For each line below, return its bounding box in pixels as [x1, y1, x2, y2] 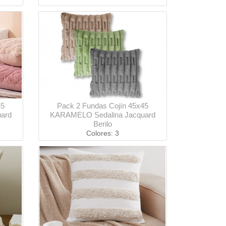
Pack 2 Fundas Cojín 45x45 [57, 101, 148, 110]
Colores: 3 [86, 129, 119, 138]
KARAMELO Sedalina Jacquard [50, 110, 155, 120]
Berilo [93, 120, 112, 129]
